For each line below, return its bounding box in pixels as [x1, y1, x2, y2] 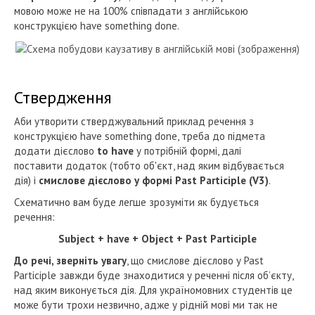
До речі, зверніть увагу [14, 253, 127, 267]
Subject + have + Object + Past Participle [58, 231, 257, 245]
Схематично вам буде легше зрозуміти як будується [14, 195, 259, 209]
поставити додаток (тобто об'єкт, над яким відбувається [14, 158, 284, 172]
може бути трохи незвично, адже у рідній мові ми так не [14, 297, 278, 311]
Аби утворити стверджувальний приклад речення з [14, 114, 254, 128]
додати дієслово [14, 143, 97, 157]
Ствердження [14, 86, 112, 108]
